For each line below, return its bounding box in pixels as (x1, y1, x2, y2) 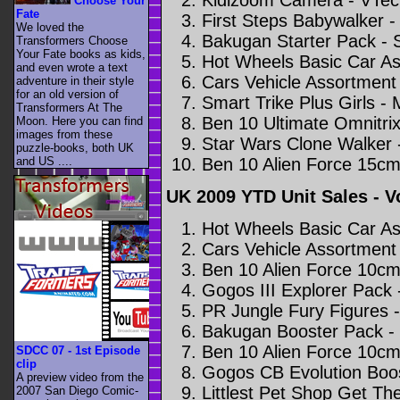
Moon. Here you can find (16, 114, 143, 129)
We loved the (16, 21, 84, 35)
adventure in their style (16, 74, 134, 88)
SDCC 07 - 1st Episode (16, 343, 140, 357)
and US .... (16, 154, 72, 169)
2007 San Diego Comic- (16, 383, 138, 397)
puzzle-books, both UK (16, 141, 134, 155)
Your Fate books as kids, (16, 47, 146, 62)
